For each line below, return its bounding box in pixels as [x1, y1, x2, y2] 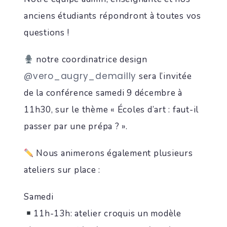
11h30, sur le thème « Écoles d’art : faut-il [24, 104, 199, 116]
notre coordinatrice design [33, 54, 147, 65]
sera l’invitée [136, 70, 192, 82]
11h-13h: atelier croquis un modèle [33, 208, 181, 219]
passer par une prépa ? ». [24, 121, 128, 132]
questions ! [24, 27, 69, 39]
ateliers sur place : [24, 164, 100, 176]
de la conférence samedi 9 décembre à [24, 87, 182, 99]
